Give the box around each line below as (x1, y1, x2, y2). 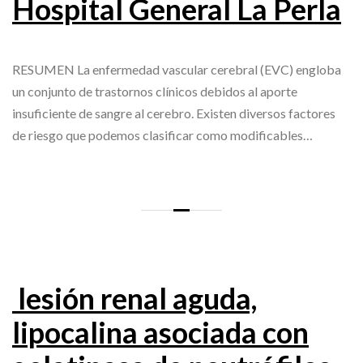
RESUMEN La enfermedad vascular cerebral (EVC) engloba (12, 62, 341, 78)
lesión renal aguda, (12, 280, 257, 317)
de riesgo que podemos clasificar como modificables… (12, 127, 313, 143)
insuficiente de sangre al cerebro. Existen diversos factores (12, 105, 335, 122)
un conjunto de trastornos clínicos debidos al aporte (12, 83, 297, 100)
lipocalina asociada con (12, 314, 309, 351)
